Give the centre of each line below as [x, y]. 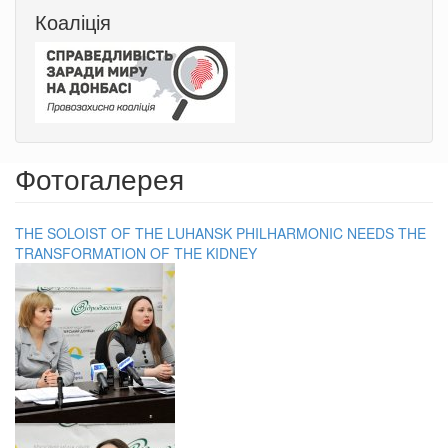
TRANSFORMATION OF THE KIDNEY [136, 253]
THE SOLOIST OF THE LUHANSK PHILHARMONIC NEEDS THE [220, 233]
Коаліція [73, 22]
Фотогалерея [99, 178]
